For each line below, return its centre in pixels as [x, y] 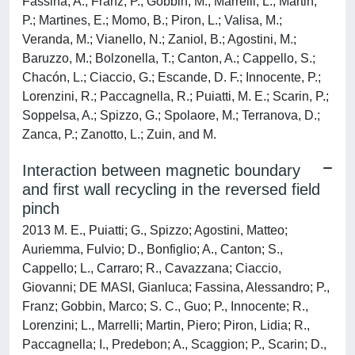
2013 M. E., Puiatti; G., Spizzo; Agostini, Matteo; [155, 230]
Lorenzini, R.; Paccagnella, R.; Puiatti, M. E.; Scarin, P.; [176, 96]
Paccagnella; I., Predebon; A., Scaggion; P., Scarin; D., [174, 344]
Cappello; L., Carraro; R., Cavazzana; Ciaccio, [152, 268]
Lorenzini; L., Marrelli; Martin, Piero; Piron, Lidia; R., [166, 325]
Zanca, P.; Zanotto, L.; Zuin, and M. [119, 134]
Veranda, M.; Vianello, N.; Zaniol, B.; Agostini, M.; [159, 39]
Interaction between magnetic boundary [161, 170]
